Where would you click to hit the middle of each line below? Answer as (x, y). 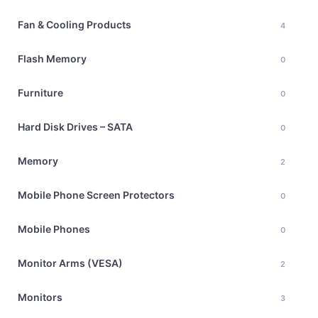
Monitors (40, 297)
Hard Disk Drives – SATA (75, 127)
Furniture (40, 93)
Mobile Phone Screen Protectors (96, 195)
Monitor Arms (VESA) (70, 263)
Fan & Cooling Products (75, 24)
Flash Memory (52, 59)
